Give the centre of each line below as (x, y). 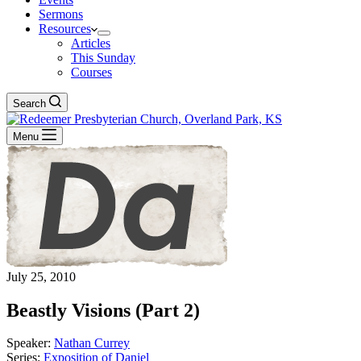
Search (29, 104)
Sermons (61, 14)
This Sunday (103, 58)
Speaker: (29, 343)
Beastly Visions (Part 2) (103, 310)
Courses (91, 72)
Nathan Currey (92, 343)
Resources (65, 29)
